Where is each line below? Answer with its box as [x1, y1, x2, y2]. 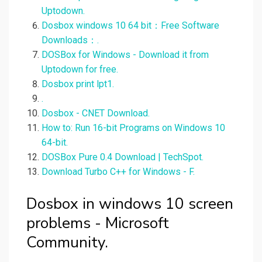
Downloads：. [42, 35, 99, 46]
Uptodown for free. [42, 64, 118, 75]
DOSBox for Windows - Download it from [42, 49, 209, 61]
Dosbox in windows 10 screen [26, 194, 233, 215]
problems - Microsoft [26, 213, 169, 234]
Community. [26, 232, 108, 253]
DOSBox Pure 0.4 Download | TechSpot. [42, 151, 204, 163]
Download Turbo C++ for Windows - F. [42, 166, 195, 178]
